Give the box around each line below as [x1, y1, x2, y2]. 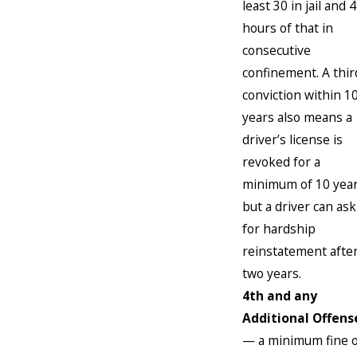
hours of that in [242, 18, 333, 37]
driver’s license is [242, 130, 343, 148]
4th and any [242, 286, 317, 304]
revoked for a [242, 152, 320, 171]
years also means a [242, 108, 352, 126]
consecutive [242, 41, 311, 59]
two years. [242, 264, 301, 282]
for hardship [242, 219, 316, 237]
